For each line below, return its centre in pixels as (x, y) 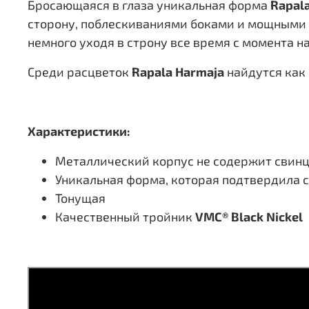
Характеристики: (79, 131)
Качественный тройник (124, 216)
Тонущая (80, 198)
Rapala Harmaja (179, 71)
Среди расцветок (78, 71)
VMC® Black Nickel (248, 216)
